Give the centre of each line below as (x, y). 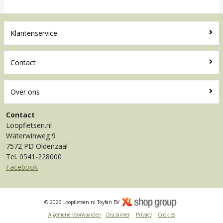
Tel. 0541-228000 (34, 156)
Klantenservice (34, 33)
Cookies (166, 215)
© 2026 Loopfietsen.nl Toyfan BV (82, 202)
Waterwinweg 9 (31, 135)
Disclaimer (118, 215)
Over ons (25, 92)
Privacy (144, 215)
